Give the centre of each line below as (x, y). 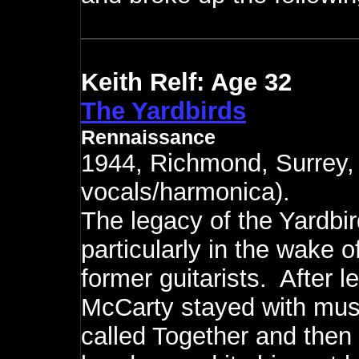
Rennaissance (148, 137)
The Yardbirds (163, 111)
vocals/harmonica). (186, 192)
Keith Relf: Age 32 (186, 82)
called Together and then (216, 336)
